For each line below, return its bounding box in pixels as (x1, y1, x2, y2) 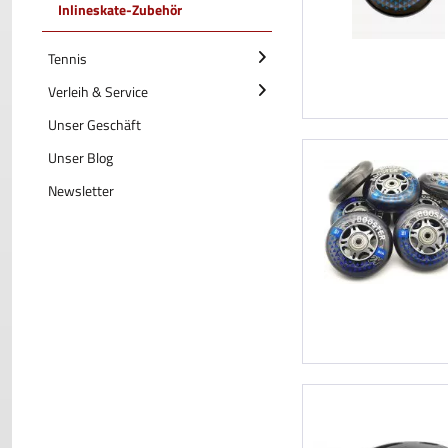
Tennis (48, 48, 87, 69)
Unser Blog (48, 147, 113, 168)
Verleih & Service (48, 81, 148, 102)
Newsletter (48, 180, 114, 201)
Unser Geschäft (48, 114, 141, 135)
